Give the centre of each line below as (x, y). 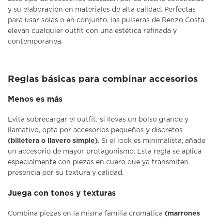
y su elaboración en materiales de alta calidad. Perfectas (102, 10)
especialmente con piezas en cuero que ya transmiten (98, 163)
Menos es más (35, 99)
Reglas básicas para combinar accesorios (103, 79)
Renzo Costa (183, 20)
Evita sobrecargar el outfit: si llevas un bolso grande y (98, 120)
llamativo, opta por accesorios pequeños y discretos (95, 131)
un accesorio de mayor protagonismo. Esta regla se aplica (105, 152)
